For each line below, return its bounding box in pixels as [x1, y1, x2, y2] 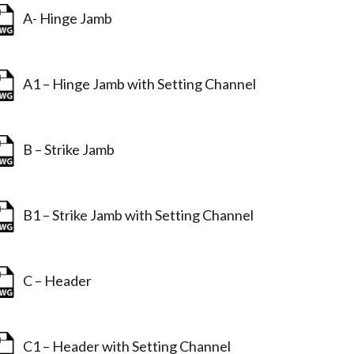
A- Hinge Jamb [18, 9, 113, 27]
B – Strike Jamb [18, 140, 115, 158]
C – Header [18, 271, 92, 289]
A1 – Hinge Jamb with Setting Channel [18, 74, 257, 92]
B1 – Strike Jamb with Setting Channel [18, 205, 254, 224]
